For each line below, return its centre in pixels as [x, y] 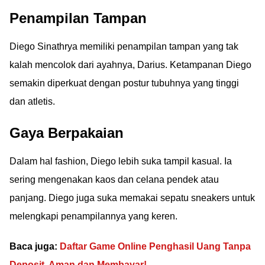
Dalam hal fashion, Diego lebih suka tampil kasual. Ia [121, 161]
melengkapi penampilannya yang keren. [93, 216]
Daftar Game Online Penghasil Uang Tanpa [155, 246]
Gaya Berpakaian [67, 133]
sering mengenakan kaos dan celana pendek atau [114, 180]
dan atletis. [32, 101]
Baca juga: [35, 246]
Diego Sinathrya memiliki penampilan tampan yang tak [124, 46]
